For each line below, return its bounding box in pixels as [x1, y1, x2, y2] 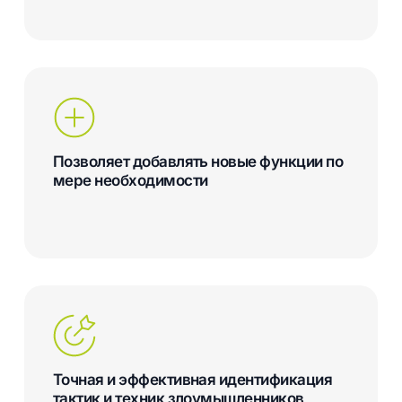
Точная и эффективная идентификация [52, 371, 333, 389]
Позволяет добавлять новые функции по [52, 152, 344, 170]
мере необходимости [52, 170, 208, 189]
